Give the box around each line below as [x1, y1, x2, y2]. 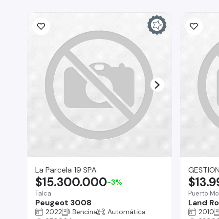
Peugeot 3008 [35, 197, 91, 208]
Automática [108, 207, 146, 216]
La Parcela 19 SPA [35, 164, 97, 175]
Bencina [72, 207, 97, 216]
